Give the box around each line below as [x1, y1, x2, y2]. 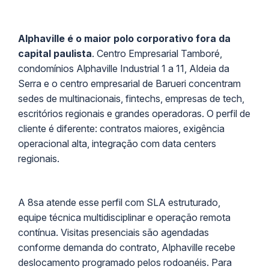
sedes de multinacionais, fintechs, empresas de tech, [18, 92, 244, 104]
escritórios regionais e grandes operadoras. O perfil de [18, 107, 250, 119]
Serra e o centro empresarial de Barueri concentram [18, 77, 241, 89]
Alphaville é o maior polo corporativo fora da [18, 32, 231, 44]
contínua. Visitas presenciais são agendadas [18, 226, 209, 238]
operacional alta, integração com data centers [18, 137, 216, 150]
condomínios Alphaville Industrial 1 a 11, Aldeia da [18, 62, 229, 74]
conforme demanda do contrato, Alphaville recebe [18, 241, 235, 253]
